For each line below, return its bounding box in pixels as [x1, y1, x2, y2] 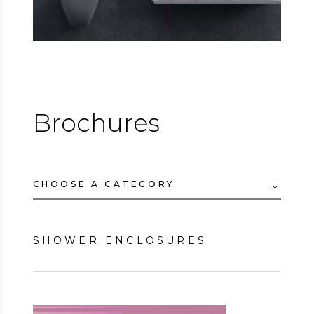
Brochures [32, 107, 160, 138]
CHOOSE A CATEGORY [32, 179, 175, 190]
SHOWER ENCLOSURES [32, 234, 207, 247]
